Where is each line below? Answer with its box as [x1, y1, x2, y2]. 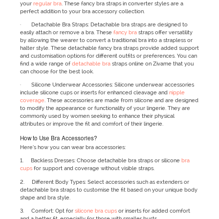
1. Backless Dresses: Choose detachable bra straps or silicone [20, 157, 181, 164]
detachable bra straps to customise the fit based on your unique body [20, 186, 197, 193]
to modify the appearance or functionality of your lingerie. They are [20, 105, 190, 112]
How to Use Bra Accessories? [20, 133, 97, 142]
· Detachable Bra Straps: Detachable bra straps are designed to [20, 22, 188, 28]
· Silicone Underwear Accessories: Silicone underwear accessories [20, 82, 194, 88]
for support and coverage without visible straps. [32, 165, 154, 172]
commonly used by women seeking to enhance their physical [20, 113, 175, 120]
